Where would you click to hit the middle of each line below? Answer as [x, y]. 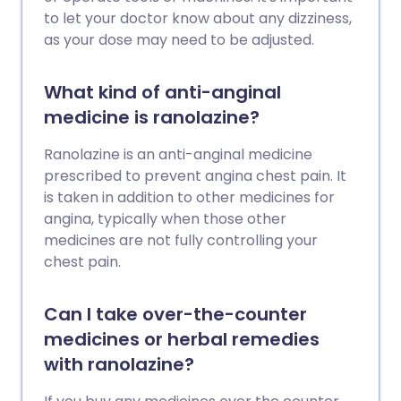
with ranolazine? [119, 364]
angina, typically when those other [165, 219]
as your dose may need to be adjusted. [179, 40]
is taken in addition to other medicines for [189, 197]
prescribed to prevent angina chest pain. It [195, 176]
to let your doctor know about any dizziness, [198, 18]
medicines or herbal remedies [182, 339]
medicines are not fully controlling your [181, 240]
